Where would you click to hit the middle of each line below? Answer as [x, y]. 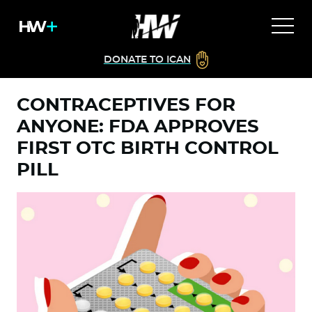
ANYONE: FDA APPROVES [138, 127]
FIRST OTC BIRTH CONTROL [148, 148]
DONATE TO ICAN [147, 60]
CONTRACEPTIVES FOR [126, 105]
